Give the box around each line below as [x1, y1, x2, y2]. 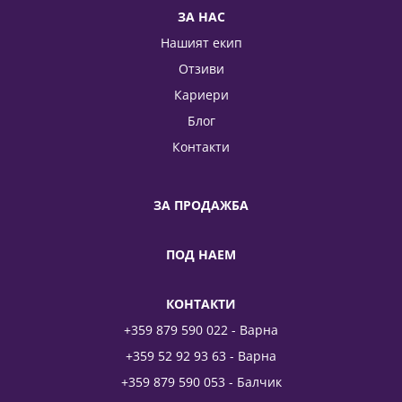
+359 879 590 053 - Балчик [120, 373, 282, 391]
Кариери [173, 85, 229, 103]
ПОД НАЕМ [166, 246, 236, 264]
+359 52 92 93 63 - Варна [126, 347, 276, 365]
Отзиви [178, 59, 224, 77]
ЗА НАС [177, 7, 225, 25]
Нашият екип [160, 33, 242, 51]
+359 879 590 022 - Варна [124, 321, 278, 339]
